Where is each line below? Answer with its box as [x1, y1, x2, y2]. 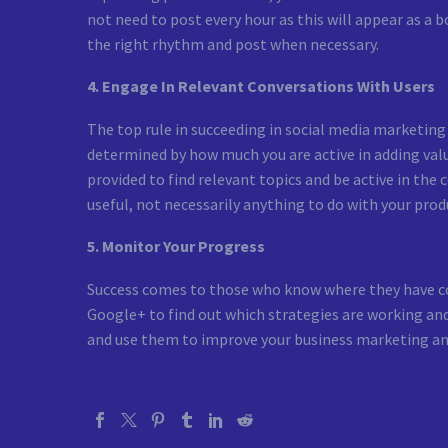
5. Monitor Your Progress [87, 236, 265, 257]
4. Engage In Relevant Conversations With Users [87, 76, 435, 97]
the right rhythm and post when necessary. [87, 33, 379, 54]
